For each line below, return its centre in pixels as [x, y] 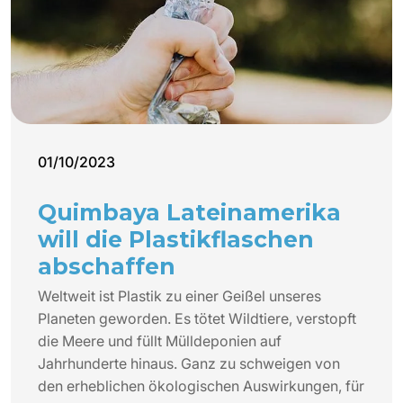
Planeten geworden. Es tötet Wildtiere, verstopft [197, 318]
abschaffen [107, 266]
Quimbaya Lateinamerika [189, 212]
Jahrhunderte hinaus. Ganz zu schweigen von [189, 363]
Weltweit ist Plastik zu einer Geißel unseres [179, 296]
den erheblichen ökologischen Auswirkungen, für [201, 385]
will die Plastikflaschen [176, 239]
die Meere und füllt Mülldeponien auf [160, 340]
